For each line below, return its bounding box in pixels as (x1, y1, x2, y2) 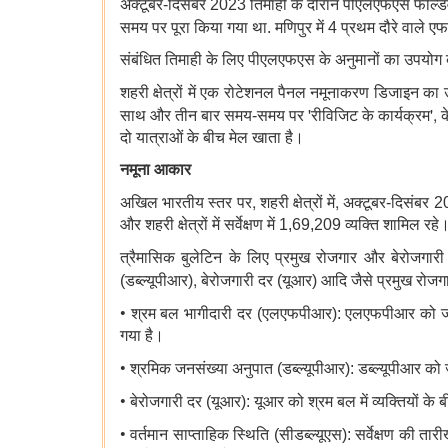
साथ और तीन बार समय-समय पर (120, 107, 309, 125)
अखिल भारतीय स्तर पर (120, 194, 252, 212)
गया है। (120, 327, 164, 345)
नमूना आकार (120, 161, 191, 179)
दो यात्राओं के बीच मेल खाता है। (120, 129, 304, 147)
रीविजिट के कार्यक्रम (311, 107, 431, 125)
